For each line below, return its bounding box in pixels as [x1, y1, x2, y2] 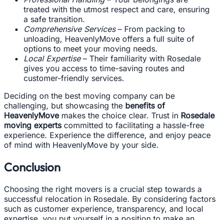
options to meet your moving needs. [24, 44, 158, 54]
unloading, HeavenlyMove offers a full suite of [24, 34, 194, 44]
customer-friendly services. [24, 73, 124, 83]
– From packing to [115, 24, 185, 34]
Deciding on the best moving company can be [4, 91, 175, 101]
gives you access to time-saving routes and [24, 63, 185, 74]
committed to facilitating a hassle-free [61, 120, 204, 131]
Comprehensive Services [24, 24, 115, 34]
